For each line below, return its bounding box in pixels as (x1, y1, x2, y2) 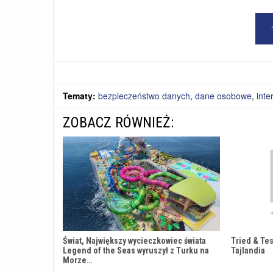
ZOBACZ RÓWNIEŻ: (63, 114, 174, 132)
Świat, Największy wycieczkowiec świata (63, 236, 206, 246)
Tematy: (63, 90, 98, 102)
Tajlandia (231, 246, 265, 256)
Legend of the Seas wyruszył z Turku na (63, 246, 209, 256)
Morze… (63, 255, 92, 266)
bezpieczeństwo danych (98, 90, 190, 102)
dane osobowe (195, 90, 252, 102)
